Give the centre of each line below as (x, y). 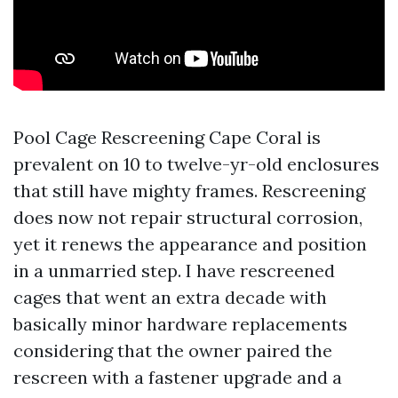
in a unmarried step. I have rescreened (174, 271)
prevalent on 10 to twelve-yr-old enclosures (196, 164)
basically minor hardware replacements (180, 324)
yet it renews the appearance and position (190, 244)
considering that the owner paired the (173, 350)
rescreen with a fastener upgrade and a (178, 377)
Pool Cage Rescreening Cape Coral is (167, 137)
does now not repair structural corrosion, (188, 217)
